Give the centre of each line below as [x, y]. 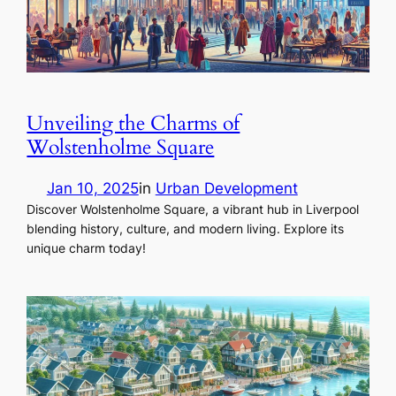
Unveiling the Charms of [133, 124]
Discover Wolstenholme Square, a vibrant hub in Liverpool [193, 209]
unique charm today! [87, 247]
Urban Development [226, 188]
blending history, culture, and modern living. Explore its [186, 228]
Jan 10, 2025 [92, 188]
